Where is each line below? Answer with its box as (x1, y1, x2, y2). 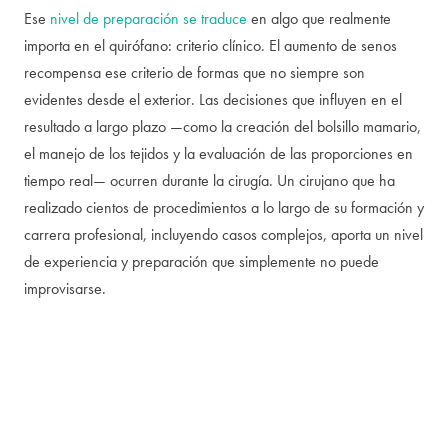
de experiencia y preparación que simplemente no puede (24, 251, 379, 272)
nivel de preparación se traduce (50, 8, 247, 29)
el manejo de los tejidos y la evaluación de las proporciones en (24, 143, 413, 164)
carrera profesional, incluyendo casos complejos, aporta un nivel (24, 224, 423, 245)
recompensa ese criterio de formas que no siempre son (24, 62, 365, 83)
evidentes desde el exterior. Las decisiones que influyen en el (24, 89, 402, 110)
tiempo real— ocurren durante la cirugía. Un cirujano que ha (24, 170, 395, 191)
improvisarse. (24, 278, 106, 299)
